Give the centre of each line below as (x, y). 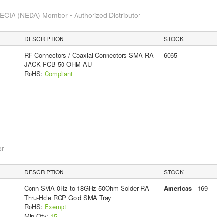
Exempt (55, 206)
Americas (178, 188)
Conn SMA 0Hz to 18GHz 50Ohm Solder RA (86, 188)
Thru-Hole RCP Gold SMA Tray (68, 197)
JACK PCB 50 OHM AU (58, 64)
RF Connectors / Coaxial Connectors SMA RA (89, 55)
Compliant (58, 73)
